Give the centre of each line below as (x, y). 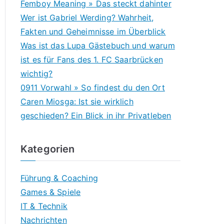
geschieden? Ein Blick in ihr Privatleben (96, 115)
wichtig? (37, 73)
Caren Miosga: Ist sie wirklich (77, 101)
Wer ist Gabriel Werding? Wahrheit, (87, 17)
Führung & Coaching (59, 178)
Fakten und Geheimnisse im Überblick (93, 31)
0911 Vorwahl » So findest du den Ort (93, 87)
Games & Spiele (51, 192)
